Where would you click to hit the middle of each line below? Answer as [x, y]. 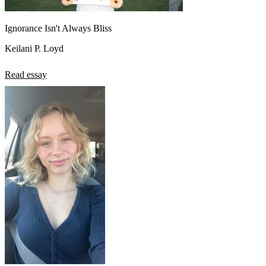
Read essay [26, 74]
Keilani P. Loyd [34, 48]
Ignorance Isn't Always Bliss [58, 28]
